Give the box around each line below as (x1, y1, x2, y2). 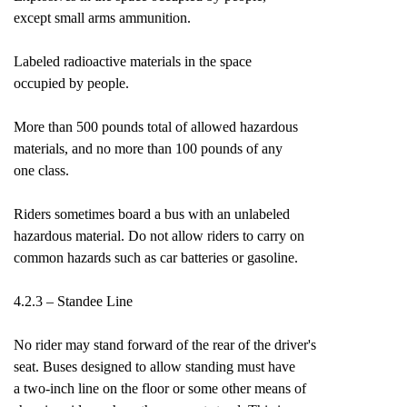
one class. (14, 163, 69, 178)
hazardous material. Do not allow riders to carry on (14, 228, 304, 243)
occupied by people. (14, 75, 129, 91)
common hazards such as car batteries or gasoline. (14, 250, 298, 265)
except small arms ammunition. (14, 10, 191, 25)
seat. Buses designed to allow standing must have (14, 359, 295, 374)
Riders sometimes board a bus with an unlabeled (14, 206, 290, 222)
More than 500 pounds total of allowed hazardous (14, 119, 298, 134)
